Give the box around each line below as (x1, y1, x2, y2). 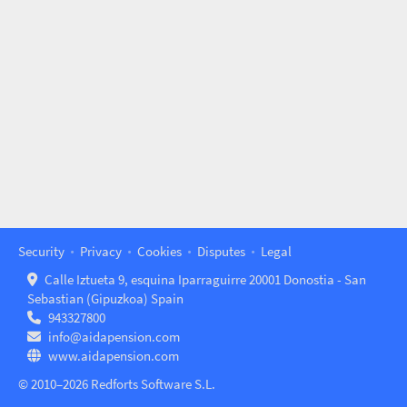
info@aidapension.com (47, 328, 180, 345)
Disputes (197, 243, 245, 260)
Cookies (137, 243, 182, 260)
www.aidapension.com (47, 347, 179, 364)
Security (18, 243, 65, 260)
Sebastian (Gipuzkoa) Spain (27, 290, 184, 307)
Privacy (80, 243, 122, 260)
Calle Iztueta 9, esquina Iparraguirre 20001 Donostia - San (44, 271, 366, 288)
